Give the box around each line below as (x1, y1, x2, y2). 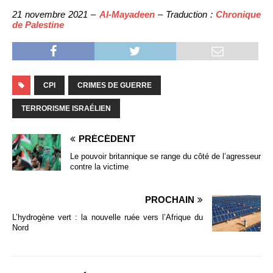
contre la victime (70, 162, 129, 172)
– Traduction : (154, 9, 216, 20)
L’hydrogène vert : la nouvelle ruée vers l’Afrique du (12, 213, 203, 222)
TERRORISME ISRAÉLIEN (21, 104, 111, 113)
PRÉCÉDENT (79, 133, 135, 144)
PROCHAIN (145, 194, 194, 205)
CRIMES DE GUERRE (77, 81, 152, 90)
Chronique (216, 9, 261, 20)
